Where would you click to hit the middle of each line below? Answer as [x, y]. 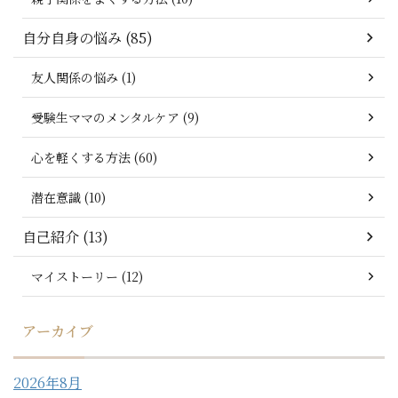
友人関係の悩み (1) [84, 78]
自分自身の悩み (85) [88, 38]
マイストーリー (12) [87, 277]
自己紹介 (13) [65, 237]
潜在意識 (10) [68, 198]
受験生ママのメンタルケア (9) [115, 118]
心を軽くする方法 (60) [94, 158]
